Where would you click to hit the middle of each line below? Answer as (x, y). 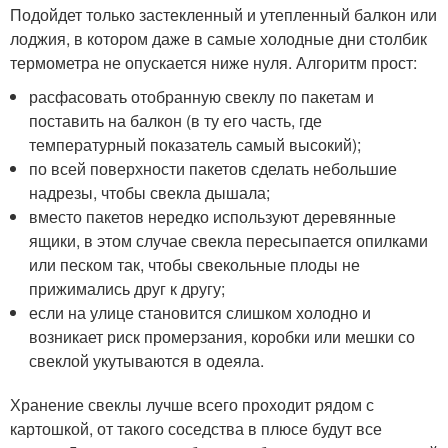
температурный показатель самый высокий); (195, 144)
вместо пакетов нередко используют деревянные (213, 216)
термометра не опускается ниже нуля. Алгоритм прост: (213, 62)
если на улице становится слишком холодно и (200, 312)
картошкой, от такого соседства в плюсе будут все (196, 428)
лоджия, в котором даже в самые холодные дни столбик (218, 38)
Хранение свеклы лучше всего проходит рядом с (192, 404)
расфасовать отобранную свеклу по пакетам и (202, 96)
